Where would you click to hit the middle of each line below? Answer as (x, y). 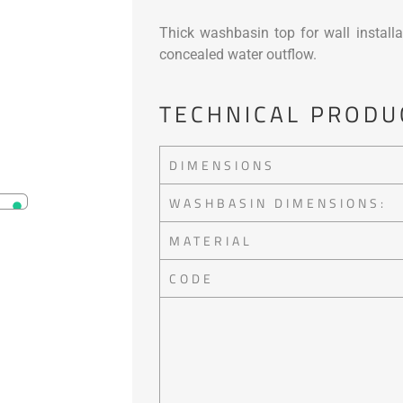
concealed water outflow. (238, 54)
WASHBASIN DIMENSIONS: (278, 202)
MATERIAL (211, 240)
